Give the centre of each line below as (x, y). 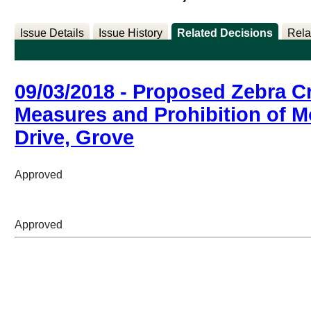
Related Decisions (225, 33)
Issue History (131, 33)
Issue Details (52, 33)
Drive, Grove (75, 137)
